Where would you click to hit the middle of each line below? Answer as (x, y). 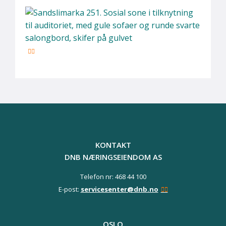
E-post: (69, 189)
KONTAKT (113, 145)
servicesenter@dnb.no (119, 189)
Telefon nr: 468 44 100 (113, 177)
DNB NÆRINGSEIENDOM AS (113, 157)
